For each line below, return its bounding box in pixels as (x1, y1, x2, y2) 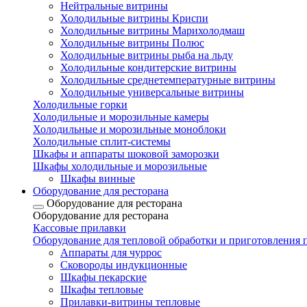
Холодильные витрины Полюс (60, 37, 204, 49)
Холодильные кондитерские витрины (60, 62, 236, 73)
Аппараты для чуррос (60, 247, 162, 258)
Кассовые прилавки (33, 222, 126, 234)
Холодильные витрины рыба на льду (60, 49, 233, 61)
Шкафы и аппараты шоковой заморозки (33, 148, 219, 160)
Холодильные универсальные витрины (60, 86, 244, 98)
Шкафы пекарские (60, 271, 147, 283)
